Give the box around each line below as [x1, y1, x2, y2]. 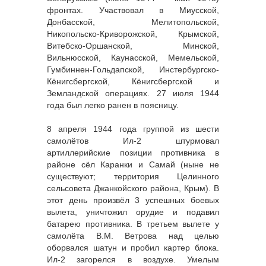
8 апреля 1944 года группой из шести [47, 124, 219, 134]
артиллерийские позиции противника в [47, 148, 219, 158]
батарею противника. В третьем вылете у [47, 219, 219, 229]
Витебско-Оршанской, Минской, [47, 41, 219, 51]
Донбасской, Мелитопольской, [47, 17, 219, 27]
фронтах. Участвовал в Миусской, [47, 5, 219, 15]
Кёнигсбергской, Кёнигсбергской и [47, 77, 219, 87]
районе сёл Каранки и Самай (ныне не [47, 160, 219, 170]
